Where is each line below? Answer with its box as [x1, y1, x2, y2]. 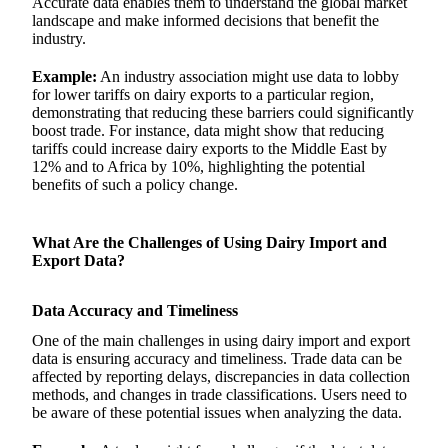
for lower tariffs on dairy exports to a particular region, [32, 85, 374, 103]
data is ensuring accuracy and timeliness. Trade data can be [32, 349, 402, 367]
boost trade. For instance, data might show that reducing [32, 121, 384, 139]
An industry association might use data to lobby [97, 67, 399, 85]
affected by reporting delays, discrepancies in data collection [32, 367, 410, 385]
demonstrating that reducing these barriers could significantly [32, 103, 414, 121]
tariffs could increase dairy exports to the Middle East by [32, 139, 387, 157]
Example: [32, 67, 97, 85]
